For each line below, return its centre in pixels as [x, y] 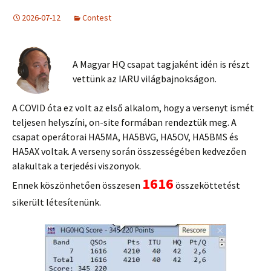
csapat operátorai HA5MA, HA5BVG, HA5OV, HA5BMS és [125, 137]
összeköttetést [207, 185]
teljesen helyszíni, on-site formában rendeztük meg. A [124, 122]
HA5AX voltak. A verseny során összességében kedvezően [129, 151]
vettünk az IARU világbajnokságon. [145, 79]
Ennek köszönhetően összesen [77, 185]
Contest [97, 18]
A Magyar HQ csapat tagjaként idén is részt [161, 64]
